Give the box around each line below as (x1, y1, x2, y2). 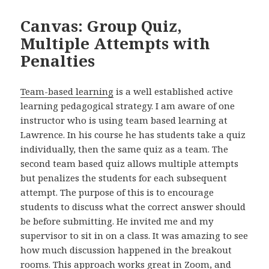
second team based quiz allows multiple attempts (20, 157, 239, 170)
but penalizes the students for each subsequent (20, 172, 228, 184)
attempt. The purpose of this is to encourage (20, 186, 214, 199)
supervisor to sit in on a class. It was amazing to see (20, 229, 249, 242)
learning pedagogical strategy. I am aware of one (20, 100, 235, 112)
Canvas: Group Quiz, (20, 15, 183, 37)
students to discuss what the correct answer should (20, 201, 246, 213)
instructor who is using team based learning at (20, 114, 228, 127)
